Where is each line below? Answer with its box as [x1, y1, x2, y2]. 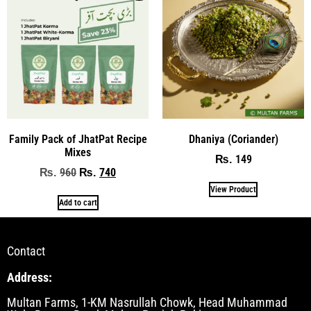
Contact [7, 244, 45, 259]
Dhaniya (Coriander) [188, 133, 278, 146]
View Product [210, 185, 256, 195]
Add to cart [58, 198, 97, 208]
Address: [7, 270, 52, 285]
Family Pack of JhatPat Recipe [8, 133, 147, 146]
